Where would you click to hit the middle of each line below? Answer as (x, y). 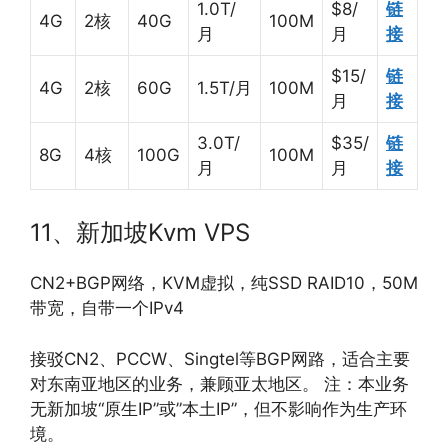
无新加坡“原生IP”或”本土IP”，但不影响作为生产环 (218, 408)
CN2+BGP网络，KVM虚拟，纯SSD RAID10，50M (224, 283)
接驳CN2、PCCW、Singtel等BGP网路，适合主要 (220, 358)
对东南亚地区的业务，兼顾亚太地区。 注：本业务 (219, 383)
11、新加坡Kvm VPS (140, 232)
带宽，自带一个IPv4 (107, 308)
